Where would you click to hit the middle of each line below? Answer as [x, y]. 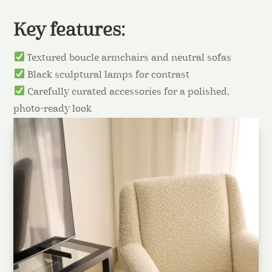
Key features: [70, 31]
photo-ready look [53, 109]
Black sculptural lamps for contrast [107, 75]
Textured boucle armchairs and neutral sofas [128, 58]
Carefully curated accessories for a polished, [127, 92]
